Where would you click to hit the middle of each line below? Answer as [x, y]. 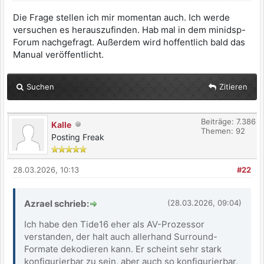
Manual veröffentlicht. [58, 55]
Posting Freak [78, 137]
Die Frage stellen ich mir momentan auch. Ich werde [121, 17]
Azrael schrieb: [57, 204]
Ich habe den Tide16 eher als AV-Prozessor [114, 224]
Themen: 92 [223, 131]
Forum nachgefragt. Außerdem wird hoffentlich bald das [129, 42]
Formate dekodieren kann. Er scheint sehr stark [123, 249]
